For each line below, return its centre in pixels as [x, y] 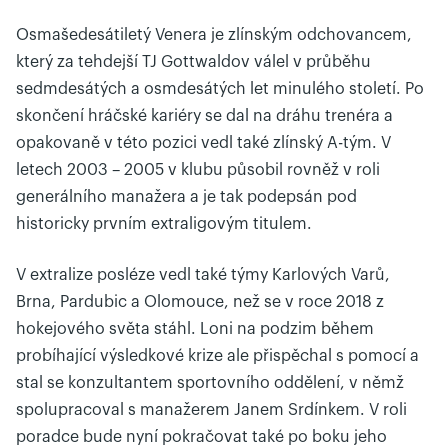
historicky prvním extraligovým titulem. [164, 224]
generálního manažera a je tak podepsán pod [186, 197]
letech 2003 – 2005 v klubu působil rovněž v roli [198, 170]
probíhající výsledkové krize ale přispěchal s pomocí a [217, 356]
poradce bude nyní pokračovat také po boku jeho [201, 437]
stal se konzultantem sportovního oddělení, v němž [210, 383]
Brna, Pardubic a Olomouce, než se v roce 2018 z [200, 302]
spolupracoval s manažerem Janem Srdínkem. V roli [211, 410]
